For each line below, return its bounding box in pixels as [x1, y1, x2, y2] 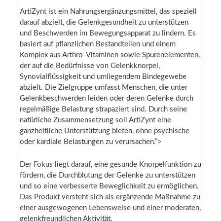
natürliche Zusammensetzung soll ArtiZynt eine [20, 116, 171, 124]
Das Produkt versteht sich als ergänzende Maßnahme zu [20, 193, 200, 201]
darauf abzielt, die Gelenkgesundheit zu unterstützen [20, 18, 188, 26]
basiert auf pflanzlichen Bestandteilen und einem [20, 40, 176, 48]
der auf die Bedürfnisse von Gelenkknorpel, [20, 62, 160, 70]
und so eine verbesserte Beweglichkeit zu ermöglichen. [20, 183, 199, 190]
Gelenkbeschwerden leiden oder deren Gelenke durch [20, 94, 193, 102]
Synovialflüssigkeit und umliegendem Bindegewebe [20, 73, 186, 80]
